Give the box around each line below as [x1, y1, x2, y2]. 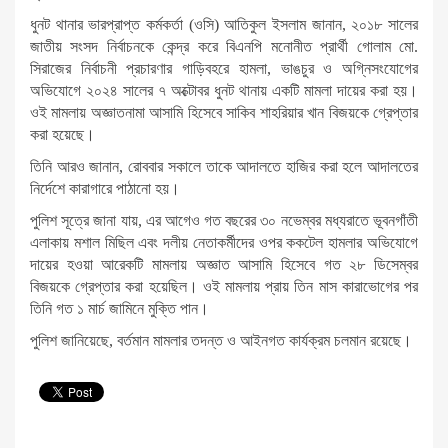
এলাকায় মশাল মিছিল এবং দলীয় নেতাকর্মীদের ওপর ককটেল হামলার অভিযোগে [30, 234, 418, 252]
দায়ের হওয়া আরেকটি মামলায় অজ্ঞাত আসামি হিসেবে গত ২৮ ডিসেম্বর [30, 256, 418, 274]
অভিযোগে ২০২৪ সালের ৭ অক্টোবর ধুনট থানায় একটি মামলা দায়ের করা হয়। [30, 82, 418, 100]
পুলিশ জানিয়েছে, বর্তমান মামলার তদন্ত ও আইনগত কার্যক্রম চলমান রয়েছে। [30, 332, 412, 350]
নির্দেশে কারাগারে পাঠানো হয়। [30, 180, 180, 198]
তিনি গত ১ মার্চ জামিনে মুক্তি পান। [30, 300, 209, 318]
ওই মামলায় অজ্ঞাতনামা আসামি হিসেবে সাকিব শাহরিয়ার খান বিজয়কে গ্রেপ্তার [30, 104, 418, 122]
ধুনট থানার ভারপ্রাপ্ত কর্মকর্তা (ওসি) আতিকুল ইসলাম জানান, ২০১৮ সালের [30, 16, 418, 34]
